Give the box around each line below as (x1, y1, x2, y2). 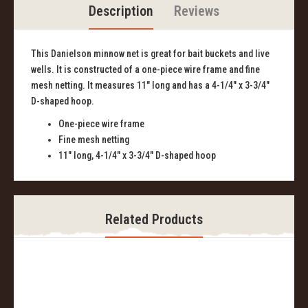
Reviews (174, 3, 219, 20)
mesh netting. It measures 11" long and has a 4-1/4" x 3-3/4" (31, 80, 269, 91)
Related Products (105, 211, 203, 228)
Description (89, 3, 153, 20)
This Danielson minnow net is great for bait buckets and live (31, 48, 269, 60)
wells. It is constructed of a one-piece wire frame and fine (31, 64, 260, 76)
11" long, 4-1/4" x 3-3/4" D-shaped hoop (58, 150, 216, 162)
